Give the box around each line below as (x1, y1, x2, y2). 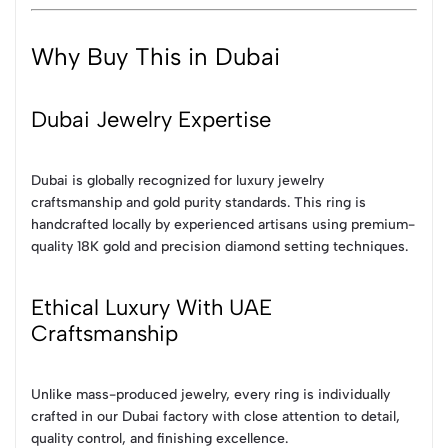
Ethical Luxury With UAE (31, 293, 272, 321)
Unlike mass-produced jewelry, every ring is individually (31, 385, 390, 403)
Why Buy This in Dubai (31, 41, 280, 71)
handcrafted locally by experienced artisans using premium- (31, 216, 415, 234)
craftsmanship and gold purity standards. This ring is (31, 194, 366, 212)
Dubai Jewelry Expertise (31, 106, 271, 134)
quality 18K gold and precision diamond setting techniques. (31, 238, 408, 256)
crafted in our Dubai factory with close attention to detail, (31, 407, 400, 425)
